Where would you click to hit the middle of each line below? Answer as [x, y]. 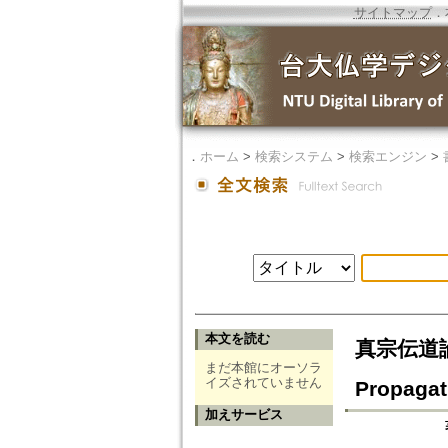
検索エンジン [387, 156]
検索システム [293, 156]
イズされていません [263, 383]
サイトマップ [392, 12]
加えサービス [243, 415]
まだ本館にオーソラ [263, 368]
